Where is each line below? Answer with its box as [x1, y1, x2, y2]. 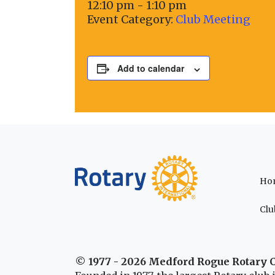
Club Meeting [176, 12, 250, 27]
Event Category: [87, 12, 173, 27]
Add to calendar [117, 62, 184, 75]
